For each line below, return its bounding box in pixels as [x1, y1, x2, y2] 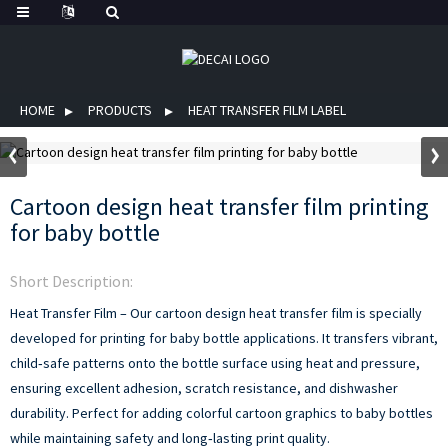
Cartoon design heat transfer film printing [10, 191, 429, 222]
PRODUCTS [88, 101, 152, 119]
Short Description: [10, 271, 133, 291]
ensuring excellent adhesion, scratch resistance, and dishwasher [10, 379, 398, 397]
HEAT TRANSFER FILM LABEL [188, 101, 346, 119]
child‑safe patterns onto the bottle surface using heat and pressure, [10, 354, 420, 372]
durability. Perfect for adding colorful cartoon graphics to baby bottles [10, 404, 433, 422]
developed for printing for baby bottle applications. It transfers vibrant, [10, 329, 438, 347]
